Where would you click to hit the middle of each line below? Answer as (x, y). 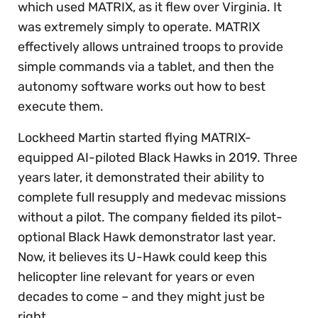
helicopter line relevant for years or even (136, 277)
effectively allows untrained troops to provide (150, 47)
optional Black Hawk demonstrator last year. (147, 237)
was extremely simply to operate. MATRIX (139, 27)
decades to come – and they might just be (141, 297)
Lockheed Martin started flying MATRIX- (135, 138)
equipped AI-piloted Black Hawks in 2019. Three (158, 158)
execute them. (62, 107)
